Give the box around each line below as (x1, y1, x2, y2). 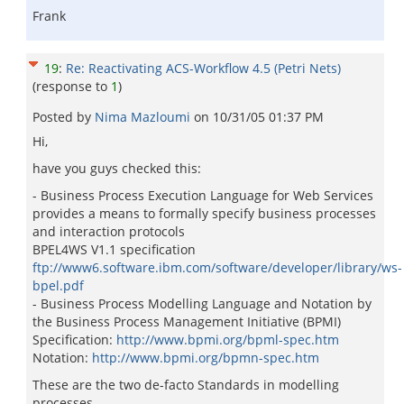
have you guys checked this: (32, 160, 201, 177)
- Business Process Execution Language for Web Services (32, 187, 373, 204)
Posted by (32, 108, 95, 125)
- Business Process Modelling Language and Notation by (32, 295, 372, 312)
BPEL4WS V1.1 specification (32, 241, 196, 258)
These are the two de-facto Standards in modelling (32, 376, 339, 393)
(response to (32, 78, 111, 95)
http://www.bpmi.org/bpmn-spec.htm (92, 349, 319, 366)
